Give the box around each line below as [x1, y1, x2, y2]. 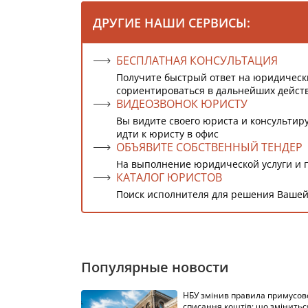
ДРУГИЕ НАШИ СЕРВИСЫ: [93, 14, 250, 31]
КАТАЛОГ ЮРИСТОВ [116, 170, 222, 185]
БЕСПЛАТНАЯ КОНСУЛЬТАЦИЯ [116, 53, 278, 68]
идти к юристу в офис [116, 127, 219, 140]
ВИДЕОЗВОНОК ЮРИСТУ [116, 96, 247, 111]
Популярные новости [81, 258, 229, 276]
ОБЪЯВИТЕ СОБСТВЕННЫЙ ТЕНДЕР [116, 140, 302, 155]
